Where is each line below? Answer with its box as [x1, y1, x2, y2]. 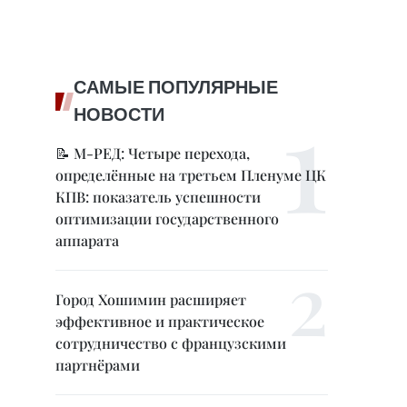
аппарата [55, 231, 119, 250]
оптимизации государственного [55, 209, 279, 228]
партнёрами [55, 355, 140, 374]
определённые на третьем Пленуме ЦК [55, 165, 326, 184]
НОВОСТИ [74, 104, 164, 125]
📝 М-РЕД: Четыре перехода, [55, 144, 250, 163]
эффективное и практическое [55, 312, 264, 331]
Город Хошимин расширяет [55, 290, 246, 309]
